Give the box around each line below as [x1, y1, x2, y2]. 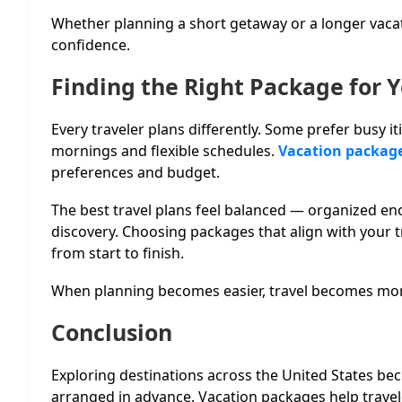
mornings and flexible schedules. [51, 140, 278, 161]
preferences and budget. [51, 162, 220, 182]
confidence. [51, 34, 130, 55]
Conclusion [51, 316, 172, 347]
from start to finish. [51, 242, 184, 263]
